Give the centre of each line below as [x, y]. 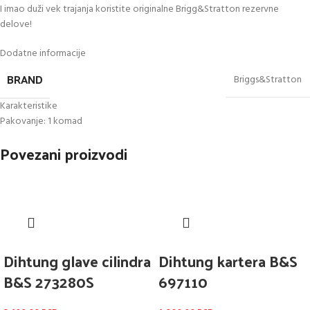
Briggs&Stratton [268, 80]
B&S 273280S [49, 282]
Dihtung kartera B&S [188, 261]
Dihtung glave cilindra [33, 261]
